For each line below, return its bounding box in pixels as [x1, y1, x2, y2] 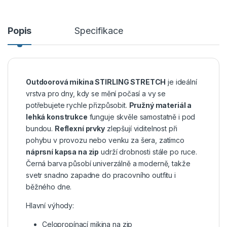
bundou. [26, 124, 55, 133]
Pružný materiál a [129, 100, 192, 109]
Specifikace [74, 25, 123, 36]
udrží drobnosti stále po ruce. [99, 147, 197, 156]
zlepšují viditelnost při [104, 124, 177, 133]
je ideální [166, 77, 197, 86]
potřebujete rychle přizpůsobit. [26, 100, 129, 109]
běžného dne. [26, 182, 72, 191]
